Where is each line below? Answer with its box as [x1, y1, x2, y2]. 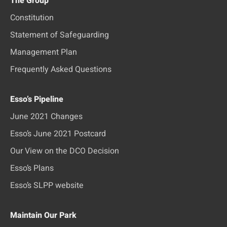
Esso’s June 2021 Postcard [10, 128, 106, 140]
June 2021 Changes [10, 110, 83, 123]
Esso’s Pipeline [10, 93, 63, 105]
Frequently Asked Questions [10, 63, 111, 75]
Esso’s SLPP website [10, 179, 84, 192]
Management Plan [10, 46, 77, 58]
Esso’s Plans [10, 162, 54, 174]
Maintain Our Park [10, 209, 77, 221]
